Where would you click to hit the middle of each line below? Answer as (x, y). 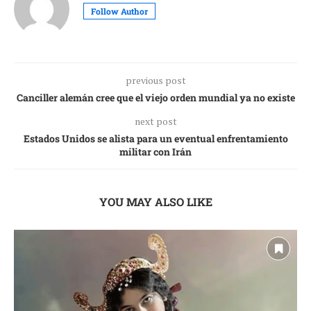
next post (155, 121)
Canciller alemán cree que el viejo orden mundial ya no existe (155, 97)
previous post (155, 80)
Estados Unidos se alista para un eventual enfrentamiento (155, 138)
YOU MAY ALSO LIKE (155, 201)
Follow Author (119, 11)
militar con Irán (155, 151)
